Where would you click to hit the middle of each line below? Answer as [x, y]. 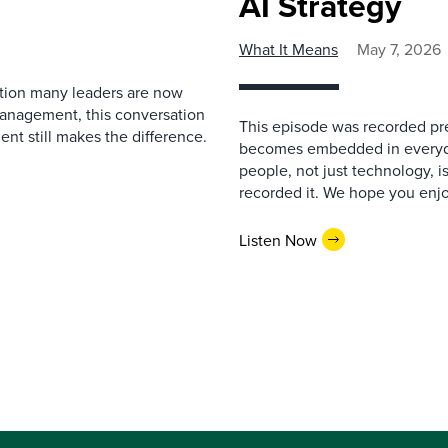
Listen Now [278, 239]
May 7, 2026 [399, 49]
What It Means [288, 49]
